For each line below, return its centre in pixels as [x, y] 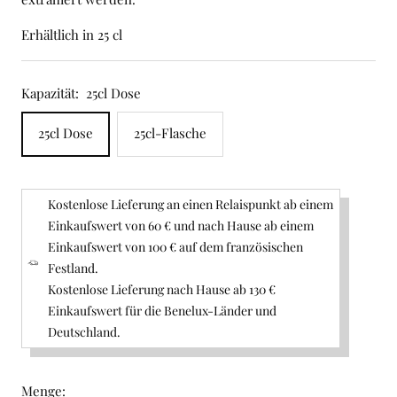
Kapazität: [50, 93]
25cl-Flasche [170, 133]
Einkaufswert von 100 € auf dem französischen [176, 247]
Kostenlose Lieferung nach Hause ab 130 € [162, 290]
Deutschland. [85, 332]
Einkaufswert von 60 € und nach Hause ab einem [181, 226]
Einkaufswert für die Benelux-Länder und [163, 311]
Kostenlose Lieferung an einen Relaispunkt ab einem [191, 205]
